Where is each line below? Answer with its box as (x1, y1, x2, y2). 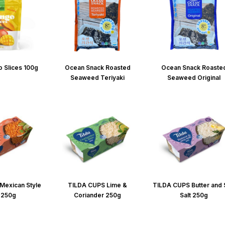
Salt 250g (180, 191, 208, 199)
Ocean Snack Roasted (64, 63, 131, 71)
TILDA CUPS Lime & (68, 181, 128, 189)
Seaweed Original (167, 73, 221, 81)
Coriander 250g (74, 191, 122, 199)
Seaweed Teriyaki (70, 73, 125, 81)
